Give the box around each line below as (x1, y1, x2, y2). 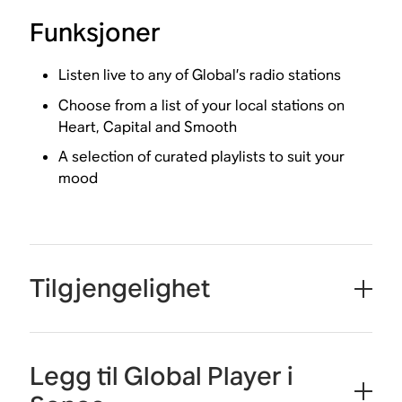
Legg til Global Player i (30, 360, 294, 393)
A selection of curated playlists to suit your (58, 147, 345, 167)
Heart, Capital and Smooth (58, 117, 238, 136)
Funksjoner (30, 16, 162, 49)
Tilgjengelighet (30, 272, 211, 305)
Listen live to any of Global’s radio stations (58, 66, 342, 85)
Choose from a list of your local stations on (58, 95, 345, 115)
